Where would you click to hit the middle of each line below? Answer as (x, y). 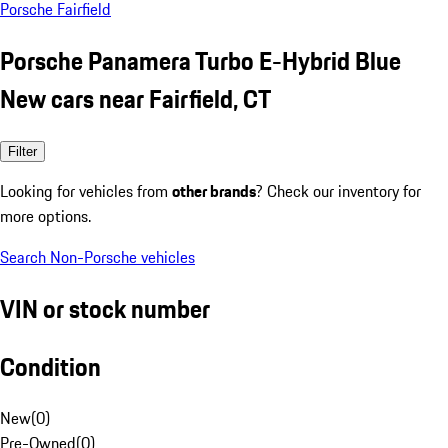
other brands (214, 190)
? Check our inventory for (338, 190)
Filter (22, 151)
